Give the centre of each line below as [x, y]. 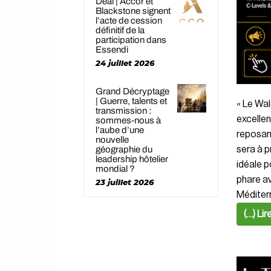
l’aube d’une [120, 130]
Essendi [112, 49]
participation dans [131, 40]
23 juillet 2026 [125, 182]
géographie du [124, 149]
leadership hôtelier [132, 159]
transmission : [123, 110]
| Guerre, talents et [131, 101]
